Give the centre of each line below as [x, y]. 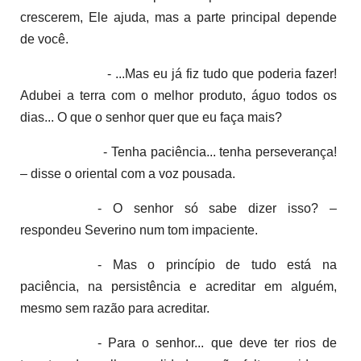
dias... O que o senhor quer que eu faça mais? [151, 117]
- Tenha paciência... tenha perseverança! [197, 151]
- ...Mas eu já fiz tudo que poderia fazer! [197, 73]
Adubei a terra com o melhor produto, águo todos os [178, 95]
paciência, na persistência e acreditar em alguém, [178, 286]
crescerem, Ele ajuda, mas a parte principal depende [178, 17]
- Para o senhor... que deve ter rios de [217, 342]
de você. [44, 39]
